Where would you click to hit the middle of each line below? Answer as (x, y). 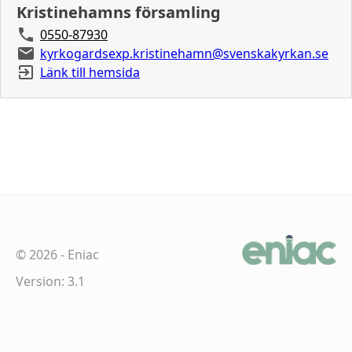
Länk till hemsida (90, 72)
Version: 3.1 (50, 281)
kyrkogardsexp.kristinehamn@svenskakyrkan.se (184, 53)
